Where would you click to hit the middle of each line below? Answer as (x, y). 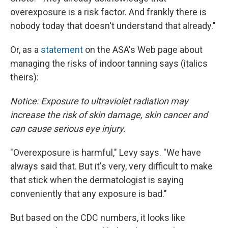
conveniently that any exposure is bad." (89, 194)
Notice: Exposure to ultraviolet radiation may (99, 101)
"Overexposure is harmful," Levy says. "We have (106, 153)
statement (62, 50)
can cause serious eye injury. (68, 129)
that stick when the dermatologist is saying (97, 180)
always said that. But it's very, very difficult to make (111, 166)
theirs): (24, 77)
